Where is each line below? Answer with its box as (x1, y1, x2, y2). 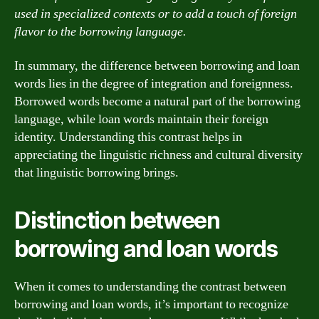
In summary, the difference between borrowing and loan (14, 57, 300, 74)
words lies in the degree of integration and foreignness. (14, 75, 293, 92)
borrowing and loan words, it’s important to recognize (14, 296, 288, 313)
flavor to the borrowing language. (14, 23, 187, 40)
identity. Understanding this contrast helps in (14, 128, 242, 145)
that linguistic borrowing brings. (14, 164, 179, 181)
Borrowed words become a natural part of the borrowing (14, 93, 300, 110)
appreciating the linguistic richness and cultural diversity (14, 146, 303, 163)
